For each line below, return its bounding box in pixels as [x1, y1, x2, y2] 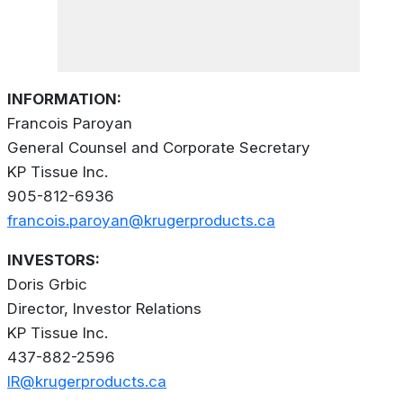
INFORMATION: [7, 90, 121, 109]
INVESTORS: [7, 251, 100, 270]
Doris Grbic [7, 275, 87, 294]
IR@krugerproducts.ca [7, 372, 166, 391]
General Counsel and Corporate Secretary [7, 139, 310, 157]
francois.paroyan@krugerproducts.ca [7, 211, 275, 230]
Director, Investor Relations [7, 300, 201, 318]
